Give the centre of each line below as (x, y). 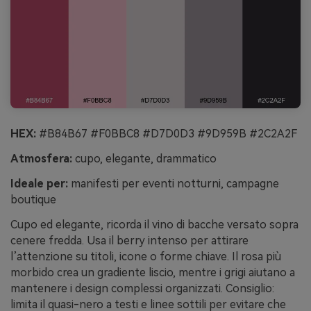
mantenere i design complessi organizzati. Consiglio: (142, 288)
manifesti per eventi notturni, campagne (174, 183)
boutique (33, 199)
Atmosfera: (41, 159)
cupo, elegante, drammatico (144, 159)
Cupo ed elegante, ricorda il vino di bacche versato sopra (154, 224)
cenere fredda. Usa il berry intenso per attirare (129, 240)
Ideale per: (39, 183)
